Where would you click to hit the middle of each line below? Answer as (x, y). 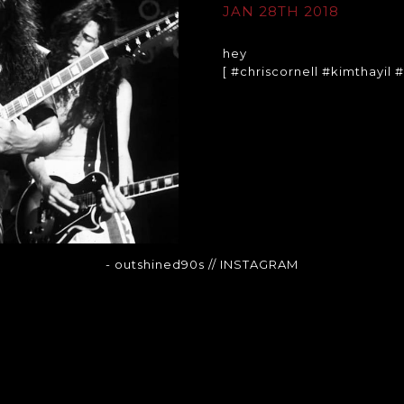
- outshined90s (157, 265)
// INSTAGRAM (253, 265)
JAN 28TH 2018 (280, 11)
